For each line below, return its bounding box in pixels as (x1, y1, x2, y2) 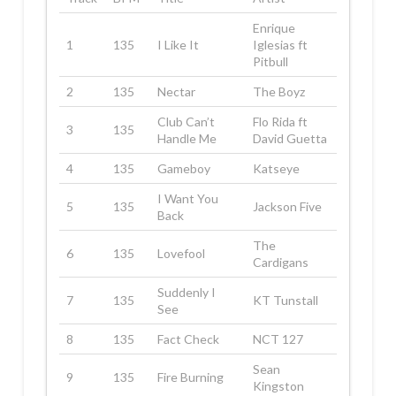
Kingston (253, 378, 305, 394)
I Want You (157, 191, 219, 207)
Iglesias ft (253, 37, 308, 53)
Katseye (253, 161, 301, 177)
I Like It (157, 37, 200, 53)
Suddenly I (157, 285, 217, 301)
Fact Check (157, 331, 220, 347)
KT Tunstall (253, 293, 319, 308)
